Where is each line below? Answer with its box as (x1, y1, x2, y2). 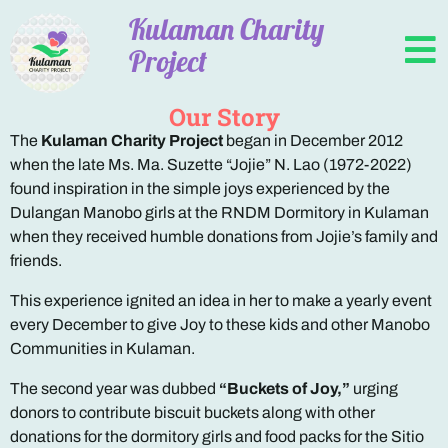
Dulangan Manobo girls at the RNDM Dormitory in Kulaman (10, 204, 429, 221)
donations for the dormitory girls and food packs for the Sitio (10, 428, 424, 445)
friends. (10, 252, 62, 269)
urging (350, 380, 398, 397)
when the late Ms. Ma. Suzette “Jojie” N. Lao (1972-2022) (10, 156, 412, 173)
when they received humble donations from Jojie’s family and (10, 228, 438, 245)
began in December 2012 (223, 132, 403, 149)
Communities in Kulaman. (10, 340, 195, 357)
